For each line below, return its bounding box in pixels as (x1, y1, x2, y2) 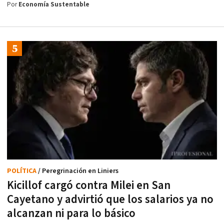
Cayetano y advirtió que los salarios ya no (7, 191, 213, 207)
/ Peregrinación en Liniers (38, 166, 118, 175)
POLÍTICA (7, 166, 38, 175)
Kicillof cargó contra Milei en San (7, 177, 170, 193)
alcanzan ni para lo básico (7, 205, 135, 221)
